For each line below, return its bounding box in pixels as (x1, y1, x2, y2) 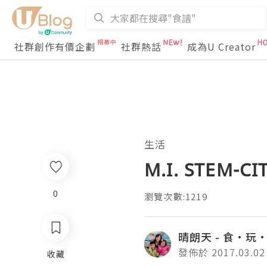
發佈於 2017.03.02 (178, 245, 265, 259)
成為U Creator (187, 39, 256, 54)
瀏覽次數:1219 (144, 190, 207, 203)
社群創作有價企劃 (14, 39, 95, 54)
